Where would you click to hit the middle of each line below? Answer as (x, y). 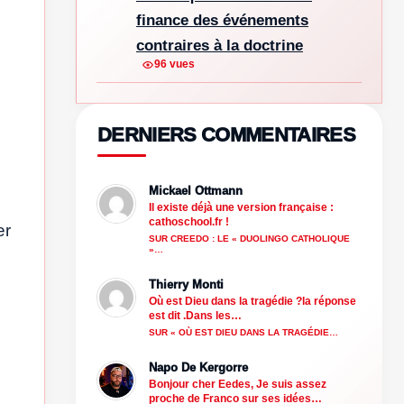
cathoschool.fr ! (189, 221)
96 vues (174, 64)
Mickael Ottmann (196, 190)
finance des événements (222, 20)
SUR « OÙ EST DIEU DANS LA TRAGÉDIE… (243, 332)
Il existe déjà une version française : (241, 207)
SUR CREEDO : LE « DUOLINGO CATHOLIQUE (249, 238)
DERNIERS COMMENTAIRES (227, 134)
